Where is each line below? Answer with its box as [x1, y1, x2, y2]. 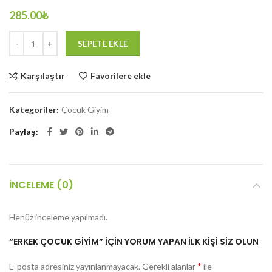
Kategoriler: [9, 104, 61, 115]
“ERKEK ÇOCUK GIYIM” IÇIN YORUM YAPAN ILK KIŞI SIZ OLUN [9, 236, 259, 248]
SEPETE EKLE [78, 39, 128, 49]
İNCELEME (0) [9, 178, 73, 192]
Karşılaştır [21, 70, 65, 81]
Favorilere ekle [90, 70, 151, 81]
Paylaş [9, 126, 36, 137]
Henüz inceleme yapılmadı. [9, 212, 107, 223]
